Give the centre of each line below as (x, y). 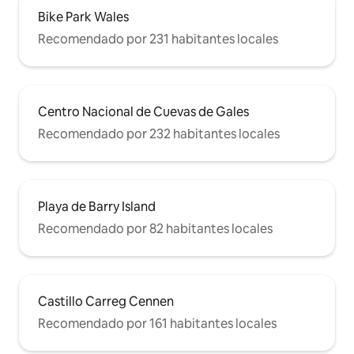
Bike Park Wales (83, 17)
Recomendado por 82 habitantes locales (155, 229)
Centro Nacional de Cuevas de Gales (143, 112)
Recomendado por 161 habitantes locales (157, 324)
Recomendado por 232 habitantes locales (159, 134)
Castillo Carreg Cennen (106, 302)
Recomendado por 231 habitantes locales (158, 40)
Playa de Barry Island (97, 207)
